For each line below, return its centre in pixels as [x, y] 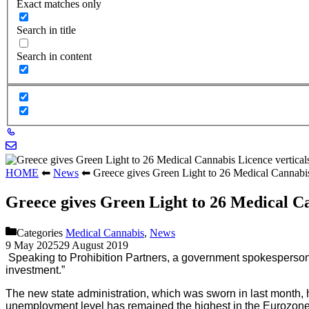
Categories [41, 232]
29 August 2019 [93, 245]
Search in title [46, 30]
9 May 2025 [32, 245]
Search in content [54, 57]
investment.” [35, 270]
